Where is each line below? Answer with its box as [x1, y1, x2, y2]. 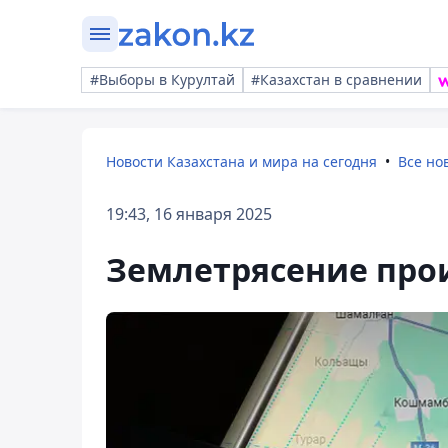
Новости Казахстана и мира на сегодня [106, 152, 377, 171]
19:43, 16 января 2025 [106, 203, 272, 225]
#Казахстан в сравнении [251, 70, 422, 89]
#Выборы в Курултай [90, 70, 235, 89]
